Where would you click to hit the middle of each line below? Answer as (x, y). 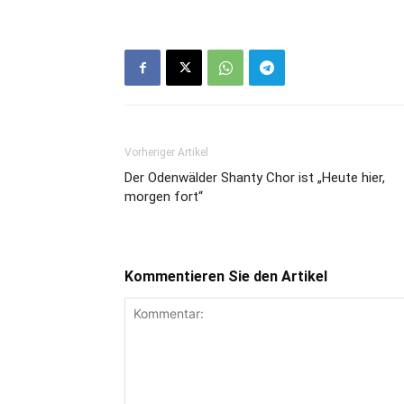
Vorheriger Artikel (166, 153)
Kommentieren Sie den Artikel (226, 277)
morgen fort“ (164, 197)
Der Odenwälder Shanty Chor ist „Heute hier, (255, 178)
